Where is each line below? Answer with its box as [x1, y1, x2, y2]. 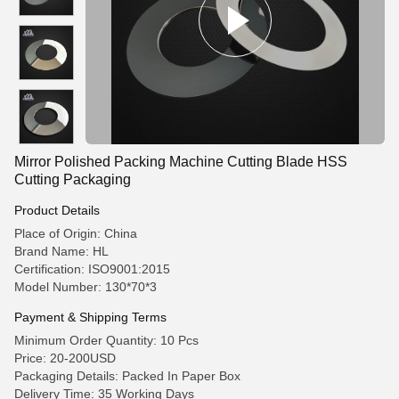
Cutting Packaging [14, 172, 131, 187]
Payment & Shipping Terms [14, 310, 167, 324]
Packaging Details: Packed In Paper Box [14, 369, 240, 383]
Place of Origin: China [14, 226, 137, 240]
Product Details [14, 203, 100, 217]
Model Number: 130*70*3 [14, 280, 157, 294]
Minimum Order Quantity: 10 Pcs [14, 333, 199, 347]
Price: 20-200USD [14, 351, 116, 365]
